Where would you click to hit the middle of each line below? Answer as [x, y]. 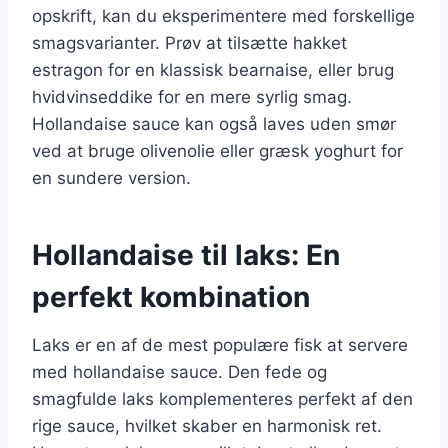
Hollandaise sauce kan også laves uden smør [214, 123]
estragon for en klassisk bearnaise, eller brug [213, 69]
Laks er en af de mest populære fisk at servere [220, 344]
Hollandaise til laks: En [186, 254]
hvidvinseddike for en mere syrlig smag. [192, 96]
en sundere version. [111, 177]
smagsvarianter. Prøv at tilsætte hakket [189, 42]
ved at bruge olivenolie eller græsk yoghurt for [217, 150]
